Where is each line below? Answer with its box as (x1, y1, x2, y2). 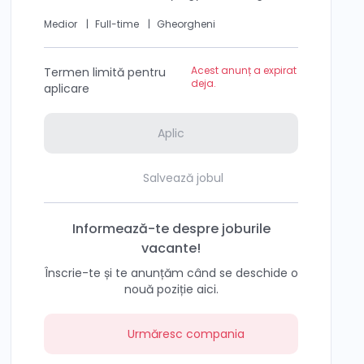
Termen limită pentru (44, 64, 167, 80)
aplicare (44, 80, 90, 97)
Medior (44, 17, 80, 31)
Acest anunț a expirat (191, 63, 297, 77)
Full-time (95, 17, 142, 31)
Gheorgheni (157, 17, 216, 31)
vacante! (141, 239, 201, 258)
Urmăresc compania (127, 326, 245, 342)
